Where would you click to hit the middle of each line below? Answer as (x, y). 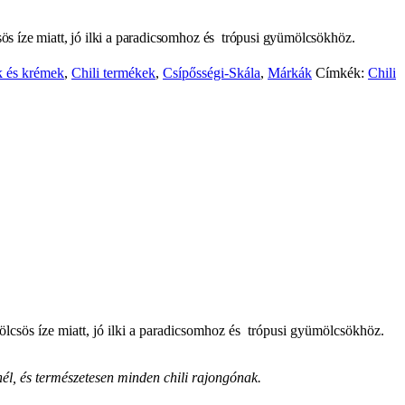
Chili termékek (113, 73)
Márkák (290, 73)
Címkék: (342, 73)
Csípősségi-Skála (212, 73)
